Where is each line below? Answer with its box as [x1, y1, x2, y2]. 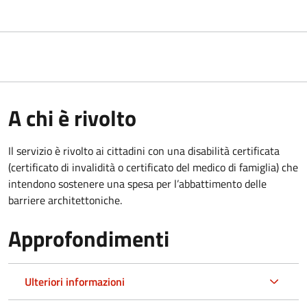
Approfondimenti [8, 221, 169, 255]
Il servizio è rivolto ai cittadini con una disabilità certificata [8, 142, 280, 159]
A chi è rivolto [8, 101, 136, 134]
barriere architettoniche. [8, 191, 122, 208]
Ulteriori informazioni [25, 273, 125, 290]
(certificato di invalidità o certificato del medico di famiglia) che [8, 158, 298, 175]
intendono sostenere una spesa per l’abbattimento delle [8, 175, 267, 192]
